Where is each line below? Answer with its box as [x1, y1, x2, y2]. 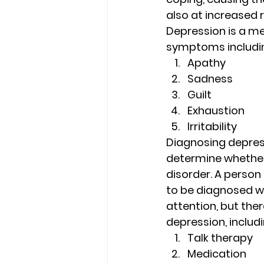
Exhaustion [187, 103, 247, 118]
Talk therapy [187, 230, 255, 245]
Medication [187, 246, 249, 261]
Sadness [187, 71, 235, 86]
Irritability [187, 119, 239, 134]
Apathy [187, 55, 228, 70]
